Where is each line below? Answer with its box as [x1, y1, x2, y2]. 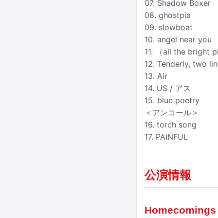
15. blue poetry [145, 95, 200, 105]
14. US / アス [145, 83, 191, 93]
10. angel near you [145, 34, 212, 44]
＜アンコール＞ [145, 107, 199, 117]
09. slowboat [145, 22, 193, 32]
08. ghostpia [145, 10, 191, 20]
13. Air [145, 71, 167, 81]
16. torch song [145, 119, 197, 129]
